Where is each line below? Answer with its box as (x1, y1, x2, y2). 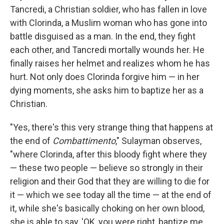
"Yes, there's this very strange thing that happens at (10, 121, 213, 132)
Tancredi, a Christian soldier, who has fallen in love (10, 3, 207, 14)
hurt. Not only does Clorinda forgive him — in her (10, 71, 199, 82)
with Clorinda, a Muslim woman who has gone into (10, 17, 207, 28)
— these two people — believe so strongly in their (10, 162, 203, 173)
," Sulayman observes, (115, 135, 201, 146)
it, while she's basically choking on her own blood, (10, 202, 204, 213)
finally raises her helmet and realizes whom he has (10, 57, 210, 68)
